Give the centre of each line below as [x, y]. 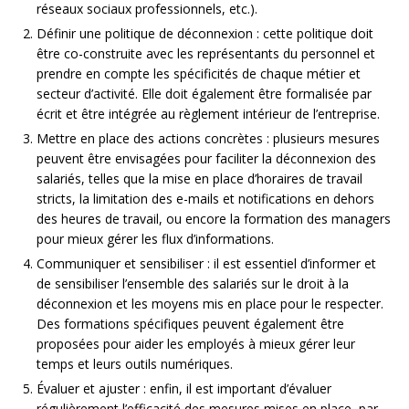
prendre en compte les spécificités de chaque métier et [199, 73]
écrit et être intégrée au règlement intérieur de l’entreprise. [208, 113]
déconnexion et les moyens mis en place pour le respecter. [210, 303]
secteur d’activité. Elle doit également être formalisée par [204, 93]
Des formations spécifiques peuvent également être [190, 323]
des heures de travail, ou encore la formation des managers [214, 218]
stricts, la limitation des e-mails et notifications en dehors [205, 198]
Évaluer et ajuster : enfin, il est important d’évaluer [184, 388]
